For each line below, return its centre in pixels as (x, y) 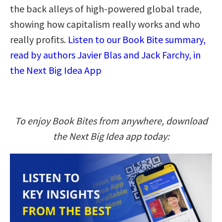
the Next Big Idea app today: (111, 136)
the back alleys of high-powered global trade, (106, 8)
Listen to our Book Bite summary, (137, 39)
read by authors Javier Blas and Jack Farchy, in (105, 55)
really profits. (39, 39)
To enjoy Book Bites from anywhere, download (111, 120)
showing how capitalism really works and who (105, 24)
